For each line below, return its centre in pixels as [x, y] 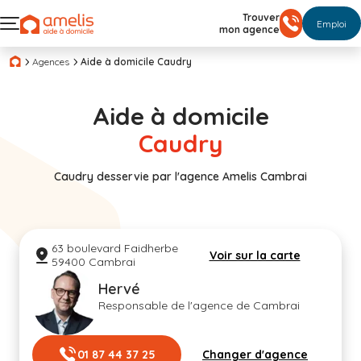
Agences [51, 62]
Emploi [332, 23]
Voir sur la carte [255, 255]
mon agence [249, 29]
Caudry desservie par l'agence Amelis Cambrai [180, 176]
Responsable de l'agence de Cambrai [199, 305]
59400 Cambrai [93, 262]
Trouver [261, 17]
